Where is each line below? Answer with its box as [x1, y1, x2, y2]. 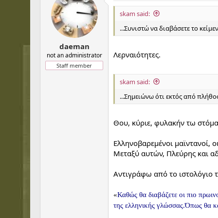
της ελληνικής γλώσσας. [113, 201, 185, 209]
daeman [59, 41, 90, 51]
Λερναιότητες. [113, 50, 161, 59]
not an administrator [46, 51, 102, 59]
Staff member [56, 62, 92, 69]
